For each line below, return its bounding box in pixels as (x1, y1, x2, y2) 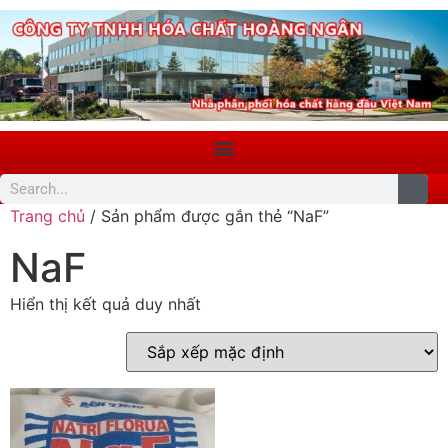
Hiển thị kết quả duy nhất (10, 294, 201, 315)
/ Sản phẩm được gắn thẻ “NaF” (85, 206, 329, 227)
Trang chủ (10, 206, 85, 227)
